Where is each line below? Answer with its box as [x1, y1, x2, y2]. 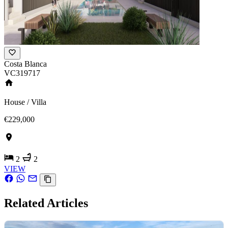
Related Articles [4, 196, 88, 210]
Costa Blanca [4, 60, 47, 69]
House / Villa [4, 98, 46, 107]
